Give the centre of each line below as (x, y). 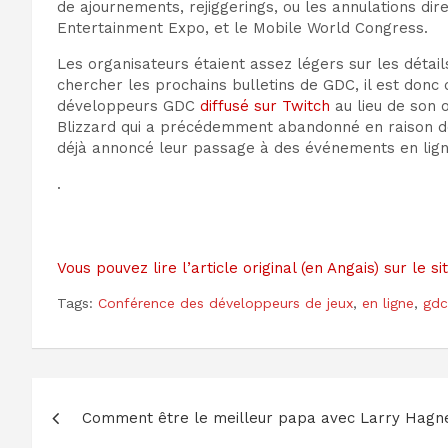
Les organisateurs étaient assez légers (200, 64)
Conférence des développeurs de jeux (225, 303)
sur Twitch (289, 106)
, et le (229, 28)
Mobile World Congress (338, 28)
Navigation (117, 398)
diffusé (224, 106)
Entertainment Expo (131, 28)
